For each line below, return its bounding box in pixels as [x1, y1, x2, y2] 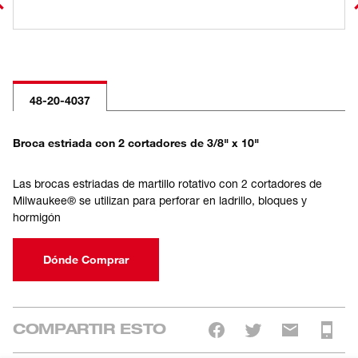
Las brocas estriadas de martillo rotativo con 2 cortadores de [13, 177, 322, 190]
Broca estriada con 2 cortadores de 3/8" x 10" [13, 136, 259, 149]
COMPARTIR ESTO [13, 319, 166, 337]
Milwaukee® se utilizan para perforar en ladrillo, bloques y [13, 193, 307, 207]
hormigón [13, 210, 61, 224]
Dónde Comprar [43, 253, 129, 266]
